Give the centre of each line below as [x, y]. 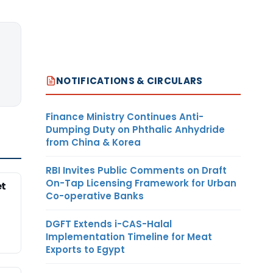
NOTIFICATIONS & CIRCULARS [129, 80]
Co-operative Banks [95, 196]
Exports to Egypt [85, 249]
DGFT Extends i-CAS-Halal [109, 224]
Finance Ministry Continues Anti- [125, 116]
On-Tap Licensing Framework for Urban [141, 183]
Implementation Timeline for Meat [129, 236]
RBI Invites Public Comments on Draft [136, 170]
